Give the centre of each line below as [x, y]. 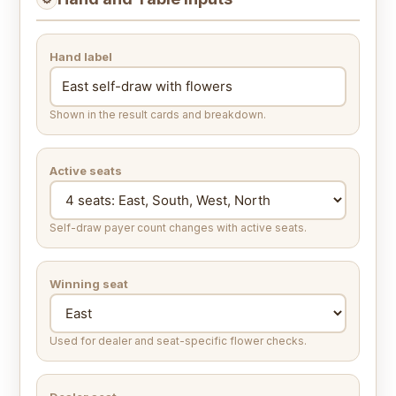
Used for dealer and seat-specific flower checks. [178, 341]
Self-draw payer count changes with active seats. [178, 228]
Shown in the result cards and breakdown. [158, 115]
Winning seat [89, 284]
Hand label [81, 57]
